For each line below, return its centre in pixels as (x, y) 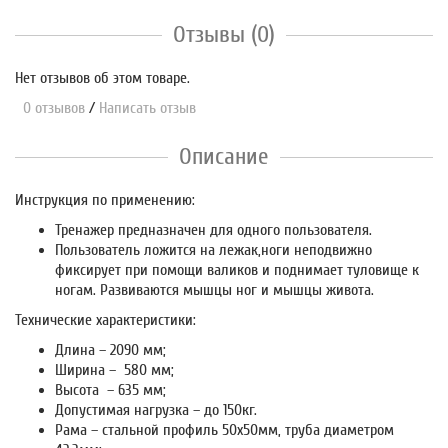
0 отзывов (50, 107)
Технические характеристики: (105, 319)
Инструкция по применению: (105, 199)
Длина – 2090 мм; (110, 349)
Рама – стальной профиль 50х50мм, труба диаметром (224, 429)
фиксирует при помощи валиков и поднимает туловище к (237, 269)
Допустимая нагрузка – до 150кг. (156, 409)
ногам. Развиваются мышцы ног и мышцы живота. (214, 289)
